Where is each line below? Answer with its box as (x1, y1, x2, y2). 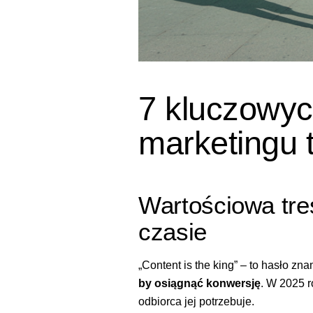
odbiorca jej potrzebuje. (138, 296, 254, 308)
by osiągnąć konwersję (138, 277, 261, 290)
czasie (138, 217, 207, 245)
